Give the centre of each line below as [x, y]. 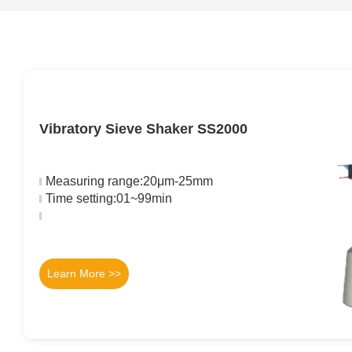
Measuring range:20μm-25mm [130, 181]
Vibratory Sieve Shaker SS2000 [144, 128]
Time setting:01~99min [109, 198]
